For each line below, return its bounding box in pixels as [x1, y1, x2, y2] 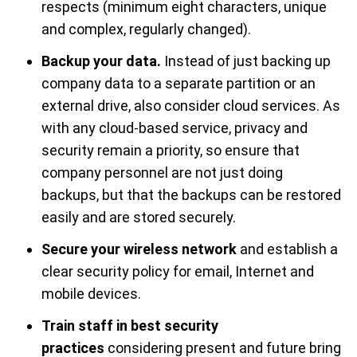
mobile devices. [41, 284, 141, 302]
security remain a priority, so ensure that [41, 141, 300, 159]
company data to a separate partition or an [41, 74, 316, 92]
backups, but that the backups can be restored [41, 186, 341, 203]
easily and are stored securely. [41, 208, 236, 226]
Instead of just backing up [164, 52, 331, 69]
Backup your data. [41, 52, 164, 69]
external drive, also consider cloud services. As [41, 96, 340, 114]
